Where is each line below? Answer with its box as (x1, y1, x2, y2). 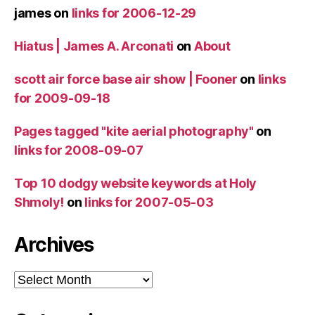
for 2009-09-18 (14, 90, 111, 105)
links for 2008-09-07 (14, 142, 143, 157)
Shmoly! (14, 194, 65, 210)
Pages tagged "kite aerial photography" (14, 123, 254, 139)
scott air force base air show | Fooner (14, 71, 238, 86)
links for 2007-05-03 (84, 194, 214, 210)
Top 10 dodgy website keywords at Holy (14, 175, 257, 191)
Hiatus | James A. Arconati (14, 38, 174, 53)
